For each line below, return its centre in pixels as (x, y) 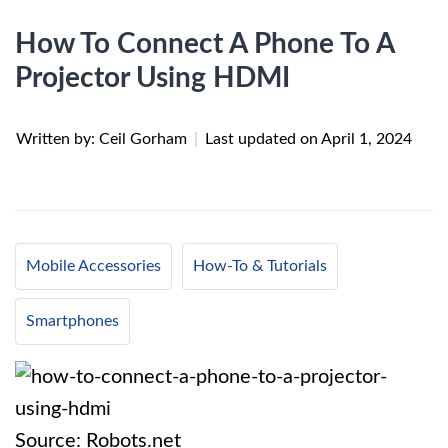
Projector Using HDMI (152, 78)
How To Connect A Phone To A (204, 44)
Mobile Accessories (93, 266)
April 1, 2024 (366, 139)
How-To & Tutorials (260, 266)
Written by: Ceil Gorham (103, 139)
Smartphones (72, 321)
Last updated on (263, 139)
